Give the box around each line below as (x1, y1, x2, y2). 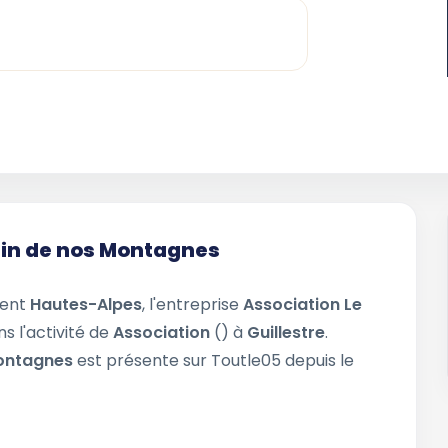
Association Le (243, 293, 362, 316)
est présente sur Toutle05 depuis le (77, 349, 354, 372)
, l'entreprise (142, 293, 243, 316)
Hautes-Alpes (30, 293, 142, 316)
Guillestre (247, 321, 325, 344)
